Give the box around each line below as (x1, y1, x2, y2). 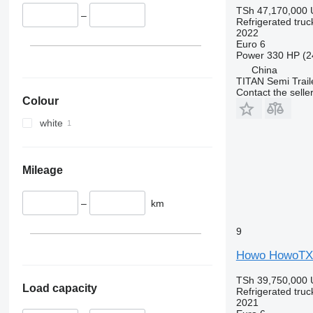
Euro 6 (235, 38, 265, 50)
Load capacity (22, 282, 97, 295)
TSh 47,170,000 (235, 4, 307, 16)
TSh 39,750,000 (235, 274, 307, 286)
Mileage (22, 163, 63, 176)
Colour (22, 94, 59, 107)
